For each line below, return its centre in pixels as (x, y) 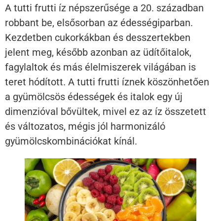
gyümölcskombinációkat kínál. (71, 141)
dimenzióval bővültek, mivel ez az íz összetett (106, 111)
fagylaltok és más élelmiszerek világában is (100, 67)
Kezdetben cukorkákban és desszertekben (98, 37)
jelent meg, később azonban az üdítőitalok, (98, 52)
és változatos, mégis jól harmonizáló (85, 126)
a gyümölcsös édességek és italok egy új (94, 96)
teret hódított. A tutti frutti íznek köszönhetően (107, 82)
